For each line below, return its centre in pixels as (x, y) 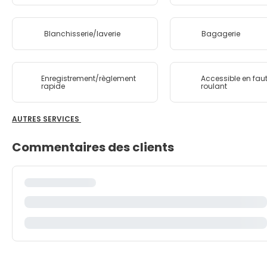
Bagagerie (221, 34)
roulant (214, 86)
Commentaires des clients (93, 147)
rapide (53, 86)
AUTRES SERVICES (62, 119)
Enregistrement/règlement (89, 78)
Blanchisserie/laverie (82, 34)
